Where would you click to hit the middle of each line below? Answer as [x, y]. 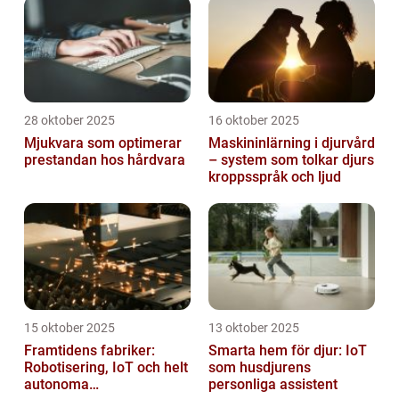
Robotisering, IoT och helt [106, 368]
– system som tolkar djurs [291, 160]
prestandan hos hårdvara [105, 160]
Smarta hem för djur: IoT [288, 351]
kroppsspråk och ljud [275, 177]
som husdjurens [260, 368]
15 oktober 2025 [69, 328]
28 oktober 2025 [69, 121]
